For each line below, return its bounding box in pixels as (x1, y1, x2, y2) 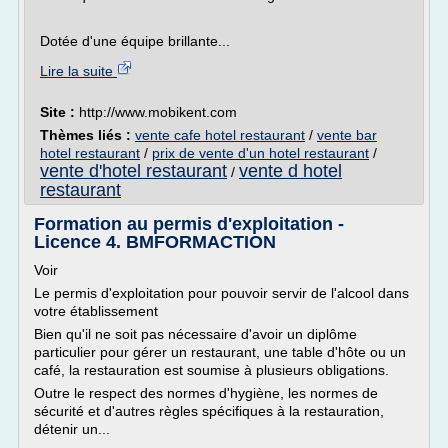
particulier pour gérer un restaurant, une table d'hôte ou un (34, 344, 406, 360)
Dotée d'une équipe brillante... (40, 33, 230, 49)
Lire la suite (40, 63, 117, 79)
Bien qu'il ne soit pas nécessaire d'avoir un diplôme (34, 326, 357, 342)
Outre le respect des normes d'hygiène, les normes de (34, 385, 378, 401)
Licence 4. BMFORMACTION (34, 232, 276, 252)
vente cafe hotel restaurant (135, 127, 305, 143)
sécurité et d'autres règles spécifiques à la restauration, (34, 403, 384, 419)
